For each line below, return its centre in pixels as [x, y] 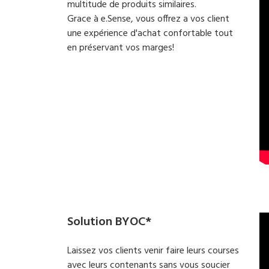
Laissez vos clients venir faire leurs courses [153, 251]
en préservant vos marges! [121, 48]
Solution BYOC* [109, 222]
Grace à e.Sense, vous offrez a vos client [148, 19]
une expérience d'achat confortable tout [150, 34]
